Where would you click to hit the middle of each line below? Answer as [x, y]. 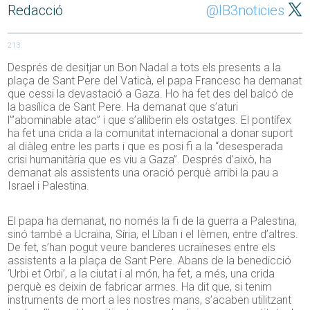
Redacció [36, 11]
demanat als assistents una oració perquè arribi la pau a [143, 173]
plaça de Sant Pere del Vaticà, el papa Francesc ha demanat [155, 81]
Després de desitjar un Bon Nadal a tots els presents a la [145, 68]
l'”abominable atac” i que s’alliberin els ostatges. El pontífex [150, 120]
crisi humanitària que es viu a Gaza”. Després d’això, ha [140, 160]
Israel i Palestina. [49, 186]
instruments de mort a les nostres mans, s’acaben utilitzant [150, 300]
